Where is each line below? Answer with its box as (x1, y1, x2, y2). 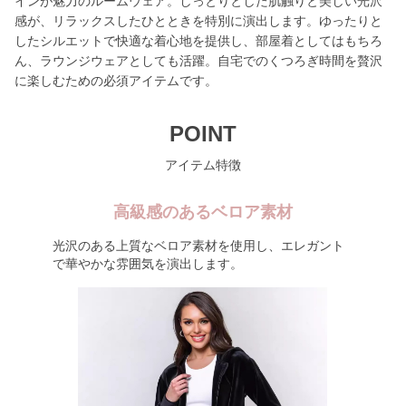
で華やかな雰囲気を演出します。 (52, 256, 243, 271)
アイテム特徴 (165, 158, 241, 172)
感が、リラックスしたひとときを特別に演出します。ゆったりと (14, 14, 382, 28)
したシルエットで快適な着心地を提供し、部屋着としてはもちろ (14, 34, 382, 48)
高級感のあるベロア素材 (113, 203, 293, 221)
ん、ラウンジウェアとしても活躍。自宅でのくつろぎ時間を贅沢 (14, 53, 382, 68)
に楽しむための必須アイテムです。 (14, 73, 217, 88)
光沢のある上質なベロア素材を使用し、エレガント (52, 238, 344, 253)
